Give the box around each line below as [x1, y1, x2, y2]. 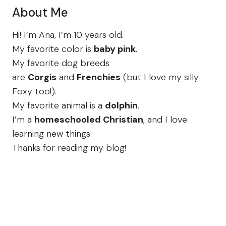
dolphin [105, 99, 138, 112]
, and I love [143, 114, 187, 126]
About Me [12, 5, 68, 21]
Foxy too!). [12, 85, 56, 98]
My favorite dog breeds [12, 57, 109, 70]
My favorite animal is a [12, 99, 105, 112]
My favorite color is [12, 43, 94, 55]
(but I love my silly [121, 71, 199, 84]
